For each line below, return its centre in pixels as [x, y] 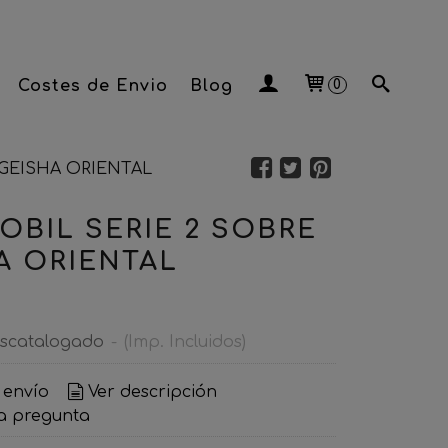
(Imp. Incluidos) [185, 342]
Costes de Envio [93, 86]
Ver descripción [153, 391]
